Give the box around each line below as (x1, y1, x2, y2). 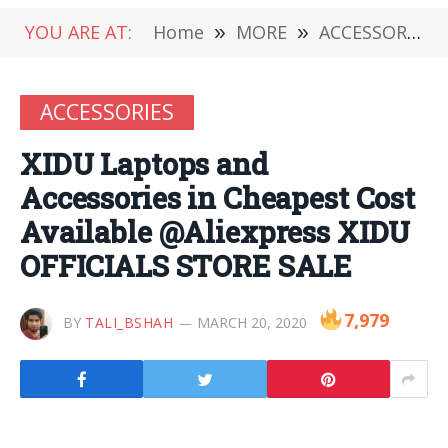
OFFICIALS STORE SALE (20, 247, 353, 285)
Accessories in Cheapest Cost (20, 179, 415, 217)
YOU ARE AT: (25, 20, 132, 44)
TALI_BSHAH (85, 313, 174, 332)
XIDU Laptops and (20, 145, 268, 183)
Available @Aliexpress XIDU (20, 213, 411, 251)
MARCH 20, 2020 (196, 313, 307, 332)
